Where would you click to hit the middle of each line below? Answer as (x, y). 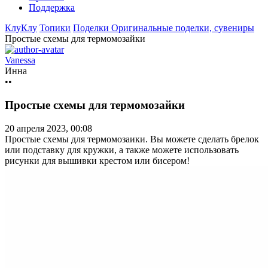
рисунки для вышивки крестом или (79, 160)
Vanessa (20, 60)
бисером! (171, 160)
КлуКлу (21, 28)
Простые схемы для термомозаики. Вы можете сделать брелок (132, 139)
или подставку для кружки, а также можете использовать (122, 150)
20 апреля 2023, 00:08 (48, 128)
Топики (55, 28)
